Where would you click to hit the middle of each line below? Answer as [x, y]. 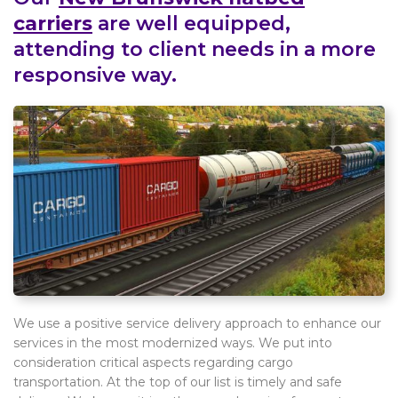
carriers [53, 23]
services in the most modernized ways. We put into [173, 343]
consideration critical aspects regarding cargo [153, 363]
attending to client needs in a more [195, 49]
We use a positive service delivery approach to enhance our [197, 324]
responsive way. [95, 75]
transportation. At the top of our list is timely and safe [178, 382]
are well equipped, [191, 23]
